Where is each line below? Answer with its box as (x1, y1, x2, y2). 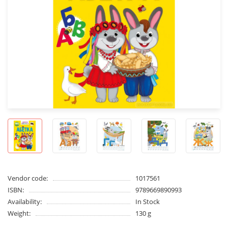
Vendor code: (8, 173, 48, 183)
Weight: (8, 208, 31, 218)
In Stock (135, 196, 160, 206)
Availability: (8, 196, 42, 206)
